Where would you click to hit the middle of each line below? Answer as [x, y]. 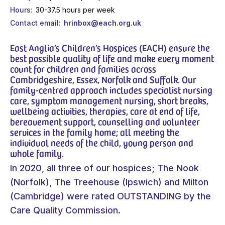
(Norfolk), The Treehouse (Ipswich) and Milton [109, 182]
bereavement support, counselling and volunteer [105, 121]
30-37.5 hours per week [75, 10]
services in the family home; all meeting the [95, 132]
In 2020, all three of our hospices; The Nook [104, 168]
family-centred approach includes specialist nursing [111, 89]
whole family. [37, 153]
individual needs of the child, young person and [102, 142]
